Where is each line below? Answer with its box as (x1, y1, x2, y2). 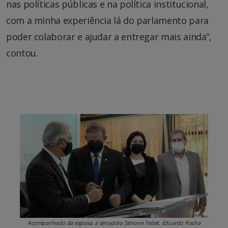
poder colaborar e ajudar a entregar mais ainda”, (6, 30, 212, 43)
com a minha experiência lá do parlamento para (6, 14, 209, 26)
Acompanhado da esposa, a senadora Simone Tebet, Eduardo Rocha (27, 219, 201, 227)
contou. (6, 46, 38, 59)
